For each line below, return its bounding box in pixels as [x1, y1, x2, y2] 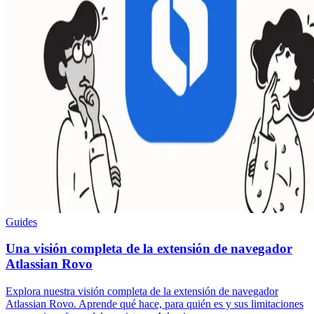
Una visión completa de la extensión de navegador [6, 241, 292, 257]
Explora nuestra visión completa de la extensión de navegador [6, 285, 278, 297]
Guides [6, 215, 37, 228]
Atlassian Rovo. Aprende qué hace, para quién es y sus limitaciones [6, 297, 303, 310]
